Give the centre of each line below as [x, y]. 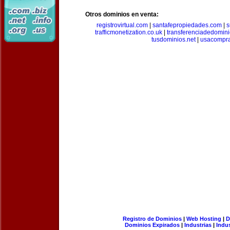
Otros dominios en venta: [122, 14]
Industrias [198, 225]
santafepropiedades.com [187, 25]
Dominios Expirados [152, 225]
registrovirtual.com [122, 25]
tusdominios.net [174, 40]
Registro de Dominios [152, 219]
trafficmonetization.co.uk [129, 32]
